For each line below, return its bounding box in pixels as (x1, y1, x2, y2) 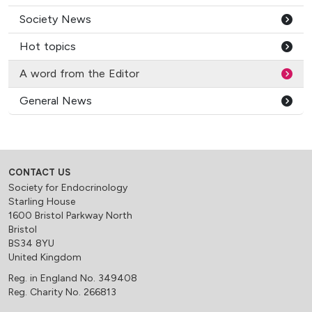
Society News (19, 13, 91, 26)
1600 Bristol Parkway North (8, 210, 132, 221)
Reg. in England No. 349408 (8, 272, 137, 284)
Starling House (8, 196, 75, 208)
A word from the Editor (19, 67, 139, 80)
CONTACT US (8, 167, 70, 178)
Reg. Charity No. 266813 (8, 286, 116, 298)
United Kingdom (8, 251, 81, 263)
